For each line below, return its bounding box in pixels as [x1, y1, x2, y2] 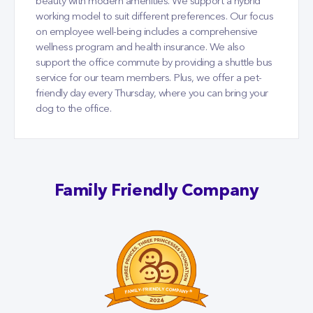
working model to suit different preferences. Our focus [36, 11, 273, 22]
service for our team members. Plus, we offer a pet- [36, 73, 262, 84]
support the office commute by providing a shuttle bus [36, 57, 272, 68]
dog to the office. [36, 103, 111, 115]
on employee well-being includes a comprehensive [36, 27, 258, 38]
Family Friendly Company [54, 182, 259, 200]
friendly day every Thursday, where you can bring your [36, 88, 268, 99]
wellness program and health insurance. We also [36, 42, 245, 53]
